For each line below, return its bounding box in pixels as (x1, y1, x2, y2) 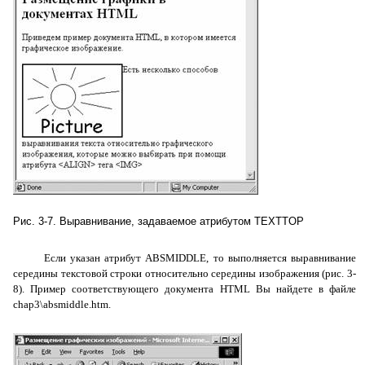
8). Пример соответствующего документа (13, 283, 220, 295)
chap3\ (13, 298, 43, 310)
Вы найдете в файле (249, 283, 356, 295)
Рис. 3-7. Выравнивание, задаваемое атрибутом (13, 215, 254, 227)
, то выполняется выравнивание (206, 252, 356, 264)
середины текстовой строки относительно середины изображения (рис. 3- (13, 267, 356, 279)
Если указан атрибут (43, 252, 146, 264)
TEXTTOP (254, 215, 304, 227)
